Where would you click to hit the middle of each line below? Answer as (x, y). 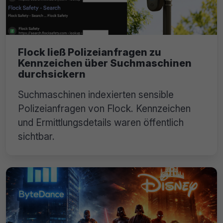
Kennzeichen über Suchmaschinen (105, 63)
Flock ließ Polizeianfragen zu (90, 52)
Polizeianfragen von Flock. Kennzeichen (104, 108)
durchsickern (52, 74)
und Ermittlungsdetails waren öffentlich (101, 122)
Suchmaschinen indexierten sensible (96, 94)
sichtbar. (36, 136)
